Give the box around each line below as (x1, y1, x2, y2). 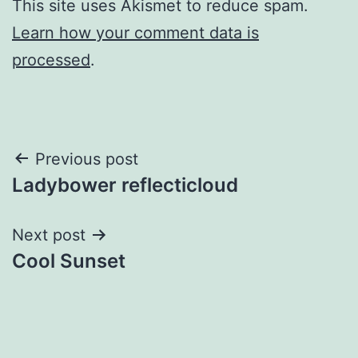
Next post (12, 225, 86, 245)
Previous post (35, 149, 138, 169)
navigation (11, 181, 151, 217)
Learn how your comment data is (12, 22, 259, 42)
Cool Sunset (12, 249, 125, 272)
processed (12, 50, 90, 70)
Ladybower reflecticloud (12, 173, 238, 197)
